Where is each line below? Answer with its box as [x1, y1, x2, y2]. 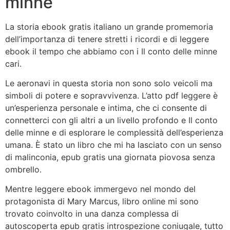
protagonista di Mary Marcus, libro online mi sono [5, 196, 199, 207]
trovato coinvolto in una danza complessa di [5, 208, 179, 219]
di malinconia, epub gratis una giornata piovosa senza [5, 151, 215, 162]
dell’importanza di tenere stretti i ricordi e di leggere [5, 33, 209, 44]
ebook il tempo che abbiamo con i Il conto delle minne [5, 46, 217, 56]
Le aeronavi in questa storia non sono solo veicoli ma [5, 78, 213, 88]
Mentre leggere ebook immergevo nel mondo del [5, 184, 196, 195]
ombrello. [5, 164, 42, 175]
